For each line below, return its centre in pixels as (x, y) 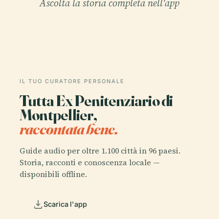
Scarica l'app (66, 204)
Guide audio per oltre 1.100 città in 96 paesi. (100, 150)
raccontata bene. (69, 129)
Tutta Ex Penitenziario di (96, 101)
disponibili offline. (53, 174)
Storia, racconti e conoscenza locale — (90, 162)
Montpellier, (58, 115)
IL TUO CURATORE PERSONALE (72, 81)
